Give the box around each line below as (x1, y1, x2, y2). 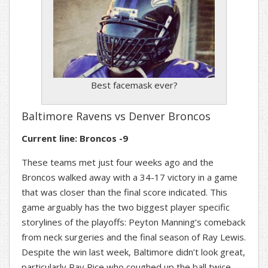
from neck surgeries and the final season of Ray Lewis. (22, 231, 246, 243)
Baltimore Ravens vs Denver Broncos (22, 109, 211, 124)
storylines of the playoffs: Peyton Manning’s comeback (22, 216, 245, 229)
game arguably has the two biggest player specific (22, 201, 230, 214)
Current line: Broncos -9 (22, 132, 128, 145)
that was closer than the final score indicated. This (22, 186, 227, 199)
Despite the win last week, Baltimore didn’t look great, (22, 246, 245, 258)
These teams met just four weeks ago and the (22, 156, 214, 169)
